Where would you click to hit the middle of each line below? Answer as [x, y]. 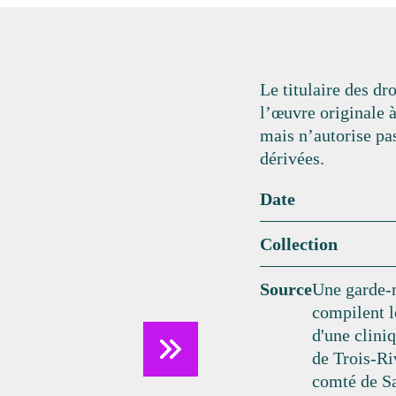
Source [286, 289]
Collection [299, 244]
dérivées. [292, 158]
